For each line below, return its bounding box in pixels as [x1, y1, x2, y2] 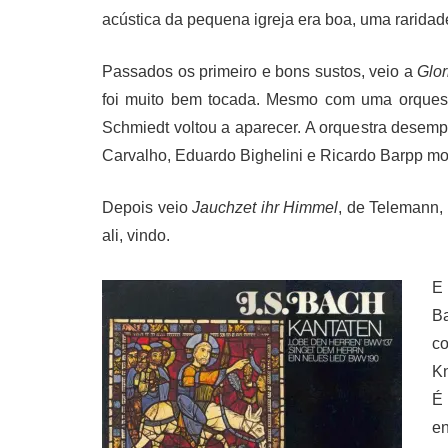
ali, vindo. [102, 226, 170, 244]
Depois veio [102, 198, 192, 216]
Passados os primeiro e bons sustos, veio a [102, 62, 418, 80]
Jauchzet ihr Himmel [192, 198, 338, 216]
